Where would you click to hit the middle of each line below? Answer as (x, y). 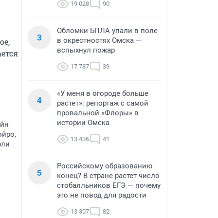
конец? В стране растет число (108, 176)
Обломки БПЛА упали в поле (107, 31)
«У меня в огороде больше (103, 93)
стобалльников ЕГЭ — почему (109, 185)
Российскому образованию (105, 166)
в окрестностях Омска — (99, 40)
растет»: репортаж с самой (103, 103)
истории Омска (83, 123)
